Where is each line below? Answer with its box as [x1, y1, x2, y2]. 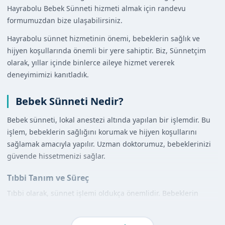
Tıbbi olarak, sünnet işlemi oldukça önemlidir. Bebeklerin [7, 188, 198, 198]
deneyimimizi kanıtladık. [7, 70, 89, 79]
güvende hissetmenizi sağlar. [7, 151, 105, 161]
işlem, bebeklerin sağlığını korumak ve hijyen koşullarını [7, 127, 197, 137]
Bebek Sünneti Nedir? [16, 94, 124, 108]
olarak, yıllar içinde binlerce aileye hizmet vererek [7, 58, 174, 67]
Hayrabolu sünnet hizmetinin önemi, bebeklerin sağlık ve [7, 34, 200, 43]
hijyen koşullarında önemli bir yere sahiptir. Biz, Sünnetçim [7, 46, 206, 55]
